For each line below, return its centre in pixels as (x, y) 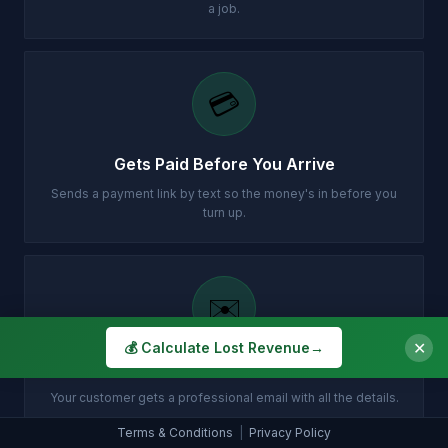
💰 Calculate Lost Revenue (217, 347)
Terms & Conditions (175, 432)
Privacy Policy (290, 432)
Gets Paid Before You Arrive (224, 164)
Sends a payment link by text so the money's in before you (224, 193)
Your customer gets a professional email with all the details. (224, 397)
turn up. (224, 212)
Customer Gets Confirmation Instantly (224, 368)
